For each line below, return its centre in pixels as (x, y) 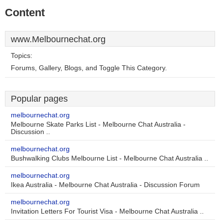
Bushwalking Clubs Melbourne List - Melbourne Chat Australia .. (110, 158)
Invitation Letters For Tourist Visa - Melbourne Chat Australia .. (107, 211)
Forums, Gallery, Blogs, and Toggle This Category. (89, 68)
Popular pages (39, 99)
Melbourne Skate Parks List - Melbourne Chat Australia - (98, 124)
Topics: (22, 56)
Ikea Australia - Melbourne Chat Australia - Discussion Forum (105, 185)
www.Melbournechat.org (58, 39)
